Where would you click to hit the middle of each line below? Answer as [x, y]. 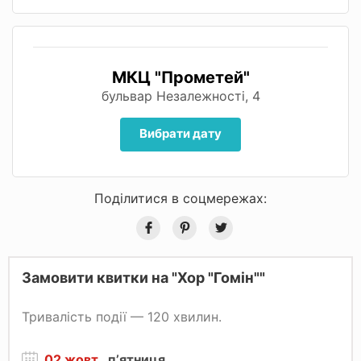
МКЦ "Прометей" [180, 77]
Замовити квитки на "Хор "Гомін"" [143, 277]
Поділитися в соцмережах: [180, 198]
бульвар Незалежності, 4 [180, 95]
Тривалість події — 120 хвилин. [122, 316]
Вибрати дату [180, 133]
